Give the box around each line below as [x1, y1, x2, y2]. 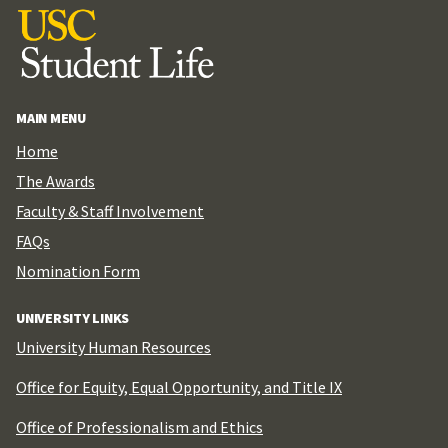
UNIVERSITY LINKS [16, 308, 130, 327]
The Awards [16, 170, 95, 191]
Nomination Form [16, 260, 140, 281]
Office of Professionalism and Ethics [16, 416, 263, 437]
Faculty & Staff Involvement [16, 200, 204, 221]
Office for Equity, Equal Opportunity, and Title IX [16, 376, 342, 397]
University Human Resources [16, 336, 211, 357]
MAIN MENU [16, 108, 86, 127]
